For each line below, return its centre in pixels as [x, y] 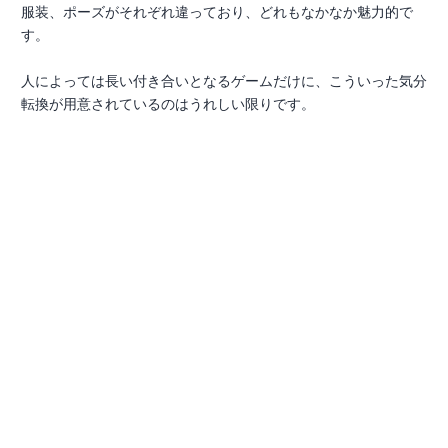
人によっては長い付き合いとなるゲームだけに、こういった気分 [224, 81]
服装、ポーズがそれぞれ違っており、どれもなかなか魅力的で [217, 12]
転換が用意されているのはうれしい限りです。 [168, 104]
